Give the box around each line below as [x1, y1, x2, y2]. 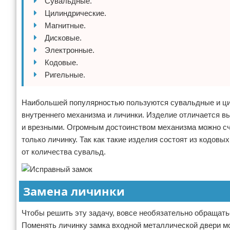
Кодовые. [45, 58, 78, 67]
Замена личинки [23, 183, 125, 199]
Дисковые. [45, 33, 82, 42]
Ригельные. [45, 70, 85, 79]
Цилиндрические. [45, 9, 106, 17]
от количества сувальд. [22, 147, 106, 156]
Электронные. [45, 46, 94, 54]
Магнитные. [45, 21, 86, 30]
